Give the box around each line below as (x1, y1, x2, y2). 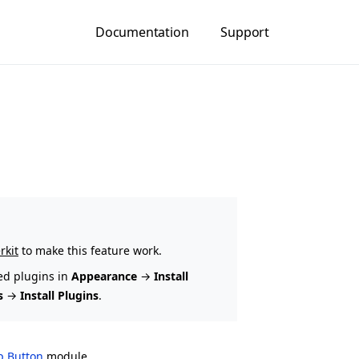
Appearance (71, 268, 137, 284)
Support (220, 23, 269, 41)
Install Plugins (20, 288, 99, 303)
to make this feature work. (18, 243, 162, 258)
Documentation (95, 23, 189, 41)
